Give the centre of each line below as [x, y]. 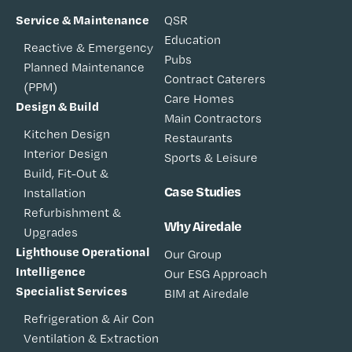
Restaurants [198, 138]
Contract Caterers [215, 79]
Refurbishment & [72, 213]
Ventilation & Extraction [91, 339]
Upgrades [51, 233]
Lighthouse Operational [83, 252]
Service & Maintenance [82, 20]
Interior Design [66, 154]
